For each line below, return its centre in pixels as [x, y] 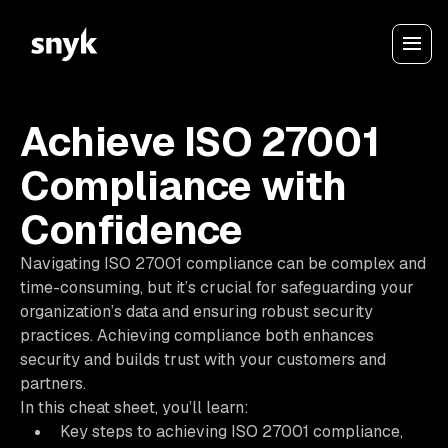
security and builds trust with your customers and [203, 359]
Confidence [132, 230]
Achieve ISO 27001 [200, 142]
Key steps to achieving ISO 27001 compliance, [231, 431]
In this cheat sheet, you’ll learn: [134, 407]
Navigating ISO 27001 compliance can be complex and [223, 263]
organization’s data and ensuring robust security [196, 311]
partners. [53, 383]
